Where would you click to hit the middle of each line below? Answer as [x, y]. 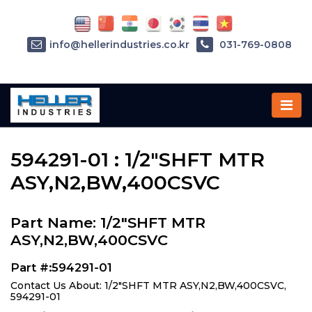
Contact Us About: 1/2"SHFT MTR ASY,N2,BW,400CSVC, [148, 286]
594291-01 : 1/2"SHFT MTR [138, 159]
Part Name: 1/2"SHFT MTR [108, 223]
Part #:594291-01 [61, 267]
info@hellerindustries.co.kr [119, 45]
